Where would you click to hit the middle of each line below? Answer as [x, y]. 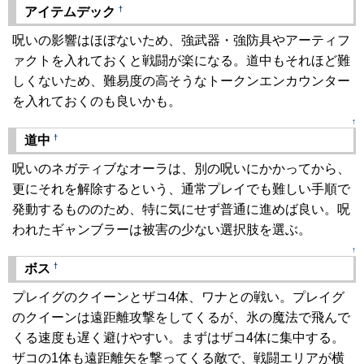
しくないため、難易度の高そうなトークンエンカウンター [181, 81]
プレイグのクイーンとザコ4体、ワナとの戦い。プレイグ [178, 297]
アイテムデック [71, 12]
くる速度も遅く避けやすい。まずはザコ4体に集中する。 [178, 338]
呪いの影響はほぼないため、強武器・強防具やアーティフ [181, 40]
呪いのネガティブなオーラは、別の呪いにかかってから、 [181, 169]
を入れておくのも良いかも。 [97, 101]
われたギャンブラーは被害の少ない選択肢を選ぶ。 [162, 230]
